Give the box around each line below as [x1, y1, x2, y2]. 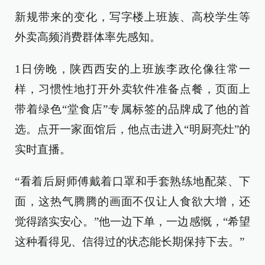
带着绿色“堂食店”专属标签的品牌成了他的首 [15, 103, 250, 116]
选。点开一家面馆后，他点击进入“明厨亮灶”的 [15, 123, 250, 136]
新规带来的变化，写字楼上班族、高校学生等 [15, 11, 250, 24]
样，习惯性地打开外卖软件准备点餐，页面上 [15, 83, 250, 96]
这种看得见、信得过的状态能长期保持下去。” [15, 235, 244, 248]
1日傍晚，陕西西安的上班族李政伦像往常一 [15, 63, 250, 76]
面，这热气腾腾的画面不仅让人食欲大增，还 [15, 195, 250, 208]
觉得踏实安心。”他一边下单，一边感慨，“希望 [15, 215, 250, 228]
